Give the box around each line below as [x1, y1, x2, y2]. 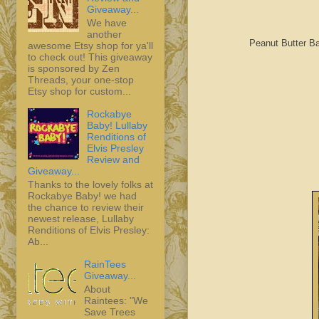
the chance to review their [28, 201, 144, 213]
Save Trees [83, 305, 135, 318]
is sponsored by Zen [28, 62, 120, 74]
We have [86, 16, 127, 28]
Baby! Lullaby [86, 119, 147, 131]
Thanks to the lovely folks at [28, 178, 153, 190]
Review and [86, 153, 140, 165]
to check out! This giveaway [28, 51, 152, 63]
